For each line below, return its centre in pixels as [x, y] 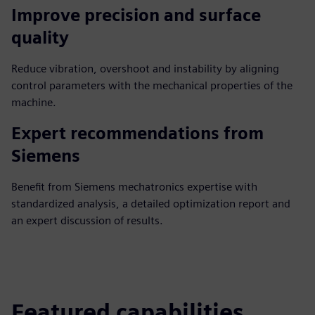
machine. [34, 102]
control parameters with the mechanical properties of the [152, 85]
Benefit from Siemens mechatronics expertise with [134, 187]
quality [40, 38]
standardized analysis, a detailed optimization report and [151, 204]
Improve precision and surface [136, 15]
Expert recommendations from [137, 133]
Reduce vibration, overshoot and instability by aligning [145, 69]
